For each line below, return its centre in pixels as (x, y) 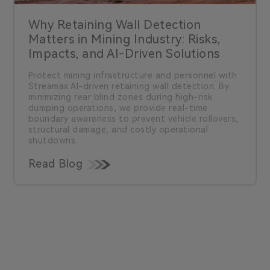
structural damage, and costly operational (118, 130)
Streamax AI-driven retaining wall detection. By (129, 86)
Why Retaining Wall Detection (115, 25)
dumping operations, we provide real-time (118, 108)
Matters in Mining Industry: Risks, (124, 39)
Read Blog (55, 164)
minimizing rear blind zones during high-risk (120, 97)
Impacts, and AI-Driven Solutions (124, 54)
